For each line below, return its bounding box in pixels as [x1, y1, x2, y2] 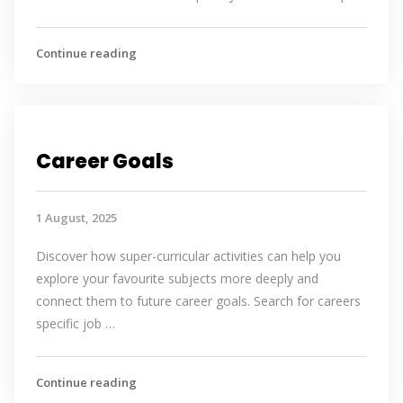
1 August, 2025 [36, 210, 117, 226]
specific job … [36, 315, 115, 332]
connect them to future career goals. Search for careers [36, 292, 361, 309]
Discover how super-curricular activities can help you [36, 247, 341, 264]
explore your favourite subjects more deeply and [36, 270, 318, 287]
